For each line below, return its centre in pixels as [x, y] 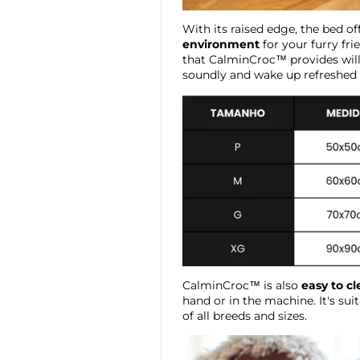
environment [221, 45]
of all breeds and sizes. [245, 315]
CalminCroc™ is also [242, 285]
